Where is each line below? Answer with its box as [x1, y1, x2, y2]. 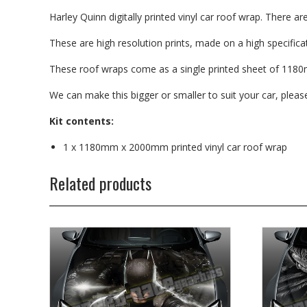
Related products [49, 170, 151, 195]
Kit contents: [49, 114, 114, 127]
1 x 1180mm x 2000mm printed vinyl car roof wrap [63, 140, 287, 153]
